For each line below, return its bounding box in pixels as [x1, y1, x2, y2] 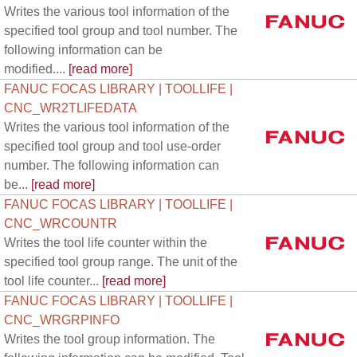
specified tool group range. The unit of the [4, 255, 237, 269]
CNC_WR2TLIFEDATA [4, 101, 137, 115]
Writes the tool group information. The [4, 332, 215, 346]
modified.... [4, 62, 65, 76]
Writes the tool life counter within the [4, 236, 207, 249]
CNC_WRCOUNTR [4, 217, 117, 230]
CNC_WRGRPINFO [4, 313, 120, 327]
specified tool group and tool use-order [4, 139, 221, 153]
